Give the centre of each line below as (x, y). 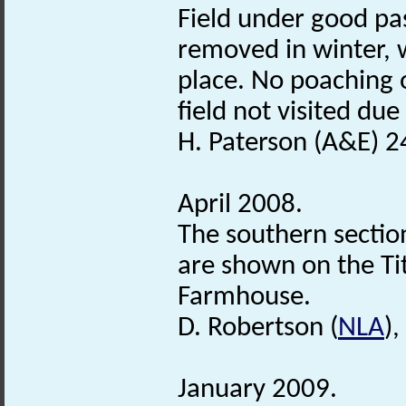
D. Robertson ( (258, 328)
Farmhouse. (244, 297)
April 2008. (240, 205)
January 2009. (257, 390)
